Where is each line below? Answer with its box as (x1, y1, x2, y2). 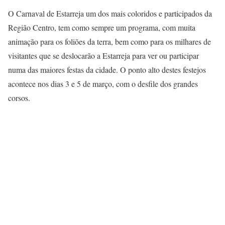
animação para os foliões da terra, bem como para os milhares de (8, 36, 211, 47)
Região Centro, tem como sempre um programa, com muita (8, 22, 195, 33)
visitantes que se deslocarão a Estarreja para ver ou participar (8, 50, 199, 61)
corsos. (8, 92, 30, 103)
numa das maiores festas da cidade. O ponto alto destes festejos (8, 64, 206, 75)
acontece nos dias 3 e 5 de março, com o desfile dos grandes (8, 78, 198, 89)
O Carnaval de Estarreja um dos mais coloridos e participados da (8, 8, 212, 19)
